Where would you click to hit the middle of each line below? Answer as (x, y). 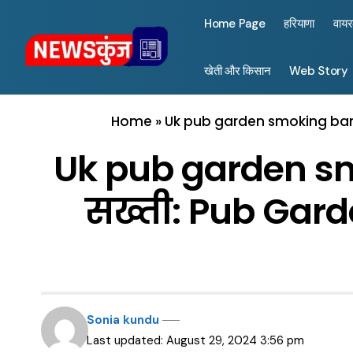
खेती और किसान (238, 71)
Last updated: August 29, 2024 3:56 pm (196, 340)
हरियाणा (299, 24)
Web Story (319, 71)
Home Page (235, 24)
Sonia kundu (123, 320)
